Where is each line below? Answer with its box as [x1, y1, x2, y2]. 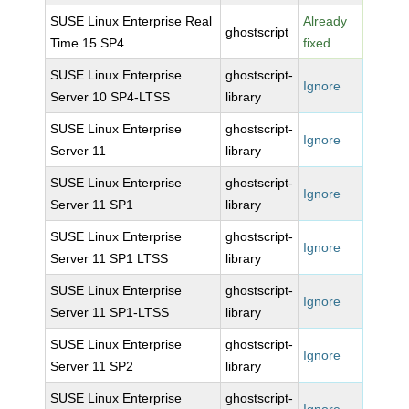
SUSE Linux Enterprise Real [50, 14, 213, 28]
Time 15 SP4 [50, 36, 125, 50]
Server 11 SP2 [50, 359, 134, 373]
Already [303, 14, 348, 28]
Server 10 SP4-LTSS [50, 89, 171, 104]
